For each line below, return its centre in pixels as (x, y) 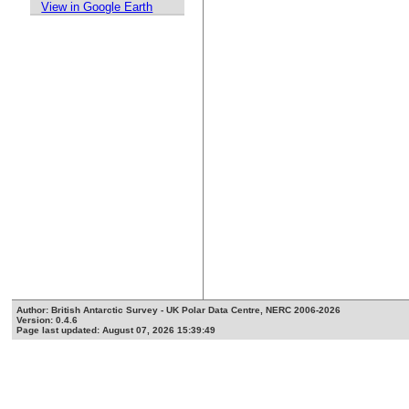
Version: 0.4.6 (47, 320)
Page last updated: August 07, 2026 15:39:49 (116, 330)
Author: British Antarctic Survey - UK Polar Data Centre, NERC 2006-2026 (179, 310)
